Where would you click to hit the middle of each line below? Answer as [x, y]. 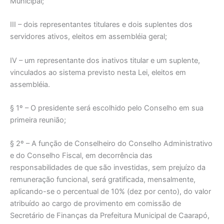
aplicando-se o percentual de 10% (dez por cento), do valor [110, 192]
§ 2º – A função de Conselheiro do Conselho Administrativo [111, 144]
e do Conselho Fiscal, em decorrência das [81, 156]
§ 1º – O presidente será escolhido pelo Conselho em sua [107, 108]
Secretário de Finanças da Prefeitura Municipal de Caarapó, [110, 216]
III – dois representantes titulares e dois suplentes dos [101, 25]
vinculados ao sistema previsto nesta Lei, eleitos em [98, 72]
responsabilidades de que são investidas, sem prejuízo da [108, 168]
